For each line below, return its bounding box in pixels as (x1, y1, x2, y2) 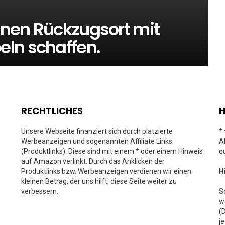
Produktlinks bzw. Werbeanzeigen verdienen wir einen (21, 167, 191, 175)
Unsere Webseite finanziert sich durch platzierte (21, 127, 173, 135)
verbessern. (21, 187, 58, 195)
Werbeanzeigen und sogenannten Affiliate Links (21, 137, 172, 145)
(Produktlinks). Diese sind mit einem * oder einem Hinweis (21, 147, 203, 155)
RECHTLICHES (21, 104, 83, 117)
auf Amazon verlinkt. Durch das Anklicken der (21, 157, 165, 165)
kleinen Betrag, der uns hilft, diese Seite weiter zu (21, 177, 177, 185)
